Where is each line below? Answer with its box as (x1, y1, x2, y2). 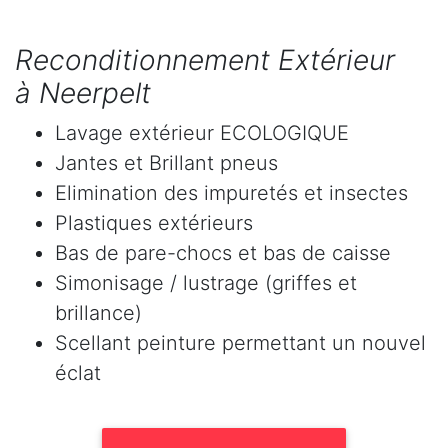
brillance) (55, 301, 142, 326)
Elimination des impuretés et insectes (55, 181, 408, 206)
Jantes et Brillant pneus (55, 151, 278, 176)
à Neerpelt (15, 76, 151, 111)
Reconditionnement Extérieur (15, 43, 395, 78)
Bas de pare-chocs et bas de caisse (55, 241, 391, 266)
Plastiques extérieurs (55, 211, 253, 236)
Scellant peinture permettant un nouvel (55, 331, 426, 356)
